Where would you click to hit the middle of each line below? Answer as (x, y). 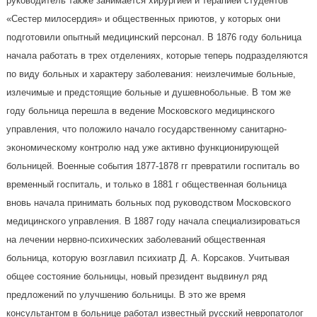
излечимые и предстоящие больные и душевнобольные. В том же (148, 92)
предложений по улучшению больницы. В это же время (126, 294)
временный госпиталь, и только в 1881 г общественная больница (146, 184)
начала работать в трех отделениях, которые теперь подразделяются (157, 55)
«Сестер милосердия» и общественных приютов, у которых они (143, 18)
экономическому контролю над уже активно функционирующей (142, 147)
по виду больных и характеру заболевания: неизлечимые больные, (151, 74)
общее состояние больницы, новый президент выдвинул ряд (137, 276)
